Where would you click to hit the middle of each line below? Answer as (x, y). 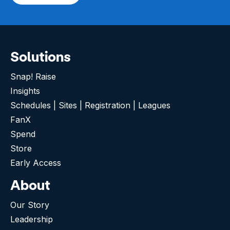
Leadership (32, 219)
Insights (25, 91)
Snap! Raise (33, 76)
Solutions (41, 56)
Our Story (30, 205)
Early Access (36, 162)
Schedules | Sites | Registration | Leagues (90, 105)
